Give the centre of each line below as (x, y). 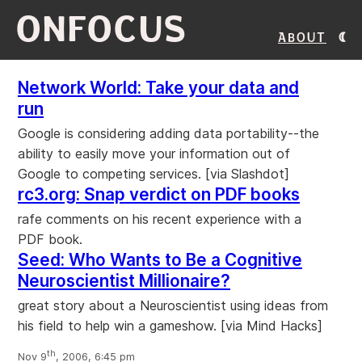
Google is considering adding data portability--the (168, 133)
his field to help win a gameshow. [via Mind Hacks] (170, 326)
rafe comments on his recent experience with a (160, 219)
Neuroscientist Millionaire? (124, 281)
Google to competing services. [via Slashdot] (154, 174)
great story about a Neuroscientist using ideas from (173, 305)
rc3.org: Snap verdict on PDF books (159, 194)
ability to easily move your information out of (154, 154)
